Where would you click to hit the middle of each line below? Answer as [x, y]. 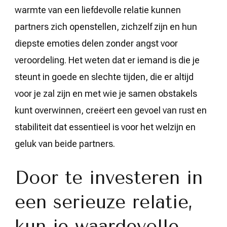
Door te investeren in [109, 178]
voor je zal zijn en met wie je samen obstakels [106, 93]
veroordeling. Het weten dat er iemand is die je [107, 60]
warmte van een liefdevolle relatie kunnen [98, 10]
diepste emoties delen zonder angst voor [96, 43]
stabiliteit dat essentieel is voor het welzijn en [105, 127]
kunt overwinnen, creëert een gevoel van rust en [111, 110]
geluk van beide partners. [65, 143]
